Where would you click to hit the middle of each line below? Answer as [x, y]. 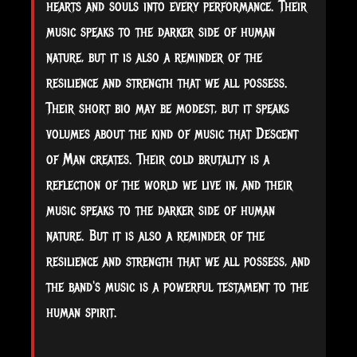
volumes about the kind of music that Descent [172, 133]
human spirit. [82, 312]
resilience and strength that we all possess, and [178, 261]
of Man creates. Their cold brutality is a [158, 159]
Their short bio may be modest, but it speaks [168, 108]
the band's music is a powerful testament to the [177, 286]
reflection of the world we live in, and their [169, 184]
